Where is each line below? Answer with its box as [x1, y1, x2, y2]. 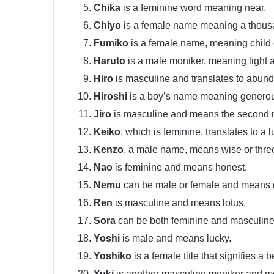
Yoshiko [94, 251, 131, 262]
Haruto [94, 56, 125, 67]
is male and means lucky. [120, 233, 231, 244]
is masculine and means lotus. [113, 198, 246, 209]
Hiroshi [94, 91, 130, 102]
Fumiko [94, 38, 128, 49]
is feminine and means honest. [115, 162, 247, 173]
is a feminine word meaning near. [120, 2, 266, 13]
